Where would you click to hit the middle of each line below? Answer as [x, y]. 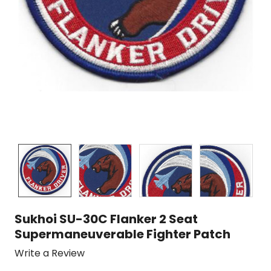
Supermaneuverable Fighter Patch [122, 234]
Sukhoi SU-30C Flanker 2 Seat [106, 219]
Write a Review [50, 253]
